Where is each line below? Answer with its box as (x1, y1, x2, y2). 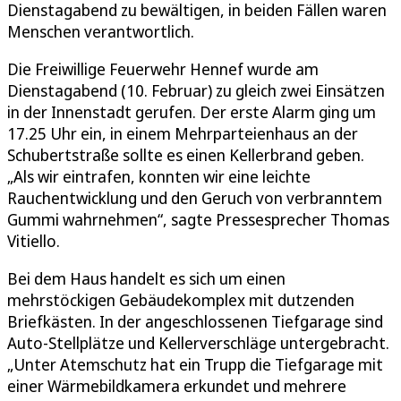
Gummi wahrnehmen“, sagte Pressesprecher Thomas (7, 208, 389, 230)
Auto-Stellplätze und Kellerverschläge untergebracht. (7, 331, 389, 354)
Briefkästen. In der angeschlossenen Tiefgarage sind (7, 310, 383, 332)
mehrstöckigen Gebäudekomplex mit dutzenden (7, 288, 354, 311)
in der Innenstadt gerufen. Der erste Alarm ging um (7, 100, 376, 123)
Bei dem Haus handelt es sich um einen (7, 267, 286, 289)
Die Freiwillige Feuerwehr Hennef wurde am (7, 57, 319, 80)
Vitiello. (7, 229, 60, 252)
